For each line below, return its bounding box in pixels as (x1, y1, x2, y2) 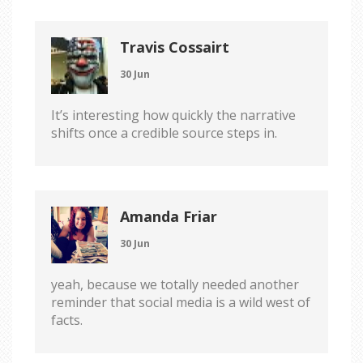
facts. (51, 310, 83, 329)
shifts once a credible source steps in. (51, 123, 277, 142)
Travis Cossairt (120, 36, 229, 57)
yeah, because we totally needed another (51, 275, 299, 293)
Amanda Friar (120, 206, 217, 226)
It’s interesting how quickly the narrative (51, 105, 296, 124)
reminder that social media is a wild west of (51, 293, 310, 311)
